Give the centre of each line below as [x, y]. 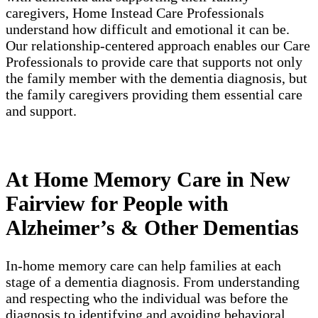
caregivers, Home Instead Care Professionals [135, 12]
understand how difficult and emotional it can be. [148, 29]
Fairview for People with [117, 203]
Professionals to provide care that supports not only [154, 61]
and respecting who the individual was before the [147, 298]
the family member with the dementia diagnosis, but [157, 78]
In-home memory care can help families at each [143, 265]
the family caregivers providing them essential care [154, 94]
